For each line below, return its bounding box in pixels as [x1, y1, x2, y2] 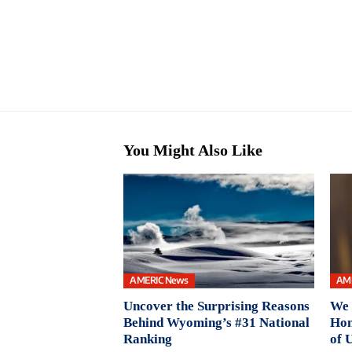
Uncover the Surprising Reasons [123, 298, 310, 313]
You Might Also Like [123, 141, 262, 159]
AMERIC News [130, 274, 189, 287]
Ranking [123, 331, 172, 346]
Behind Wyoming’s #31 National [123, 314, 310, 330]
